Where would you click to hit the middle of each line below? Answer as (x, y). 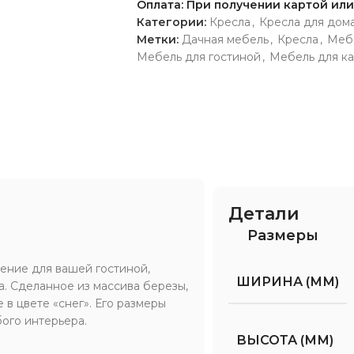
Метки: (158, 39)
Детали (264, 213)
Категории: (171, 22)
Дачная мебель (225, 39)
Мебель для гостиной (199, 56)
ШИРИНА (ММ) (288, 281)
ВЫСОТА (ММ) (285, 340)
